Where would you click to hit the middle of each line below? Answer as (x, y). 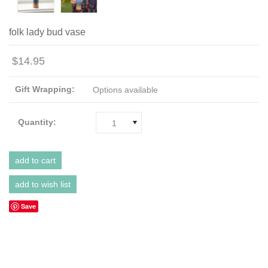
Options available (125, 89)
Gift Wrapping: (45, 89)
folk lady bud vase (47, 32)
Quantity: (37, 122)
